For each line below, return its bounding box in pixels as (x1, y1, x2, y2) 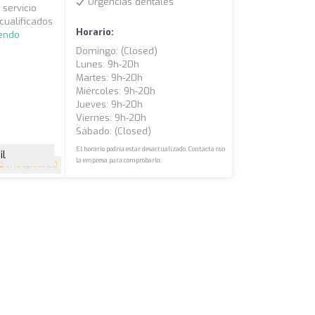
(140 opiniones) (4, 160, 58, 170)
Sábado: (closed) (76, 125, 152, 138)
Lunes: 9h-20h (76, 58, 140, 71)
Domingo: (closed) (76, 45, 158, 58)
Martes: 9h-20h (76, 72, 143, 84)
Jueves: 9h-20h (76, 98, 143, 111)
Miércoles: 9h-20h (76, 85, 156, 98)
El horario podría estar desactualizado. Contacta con (76, 145, 226, 154)
